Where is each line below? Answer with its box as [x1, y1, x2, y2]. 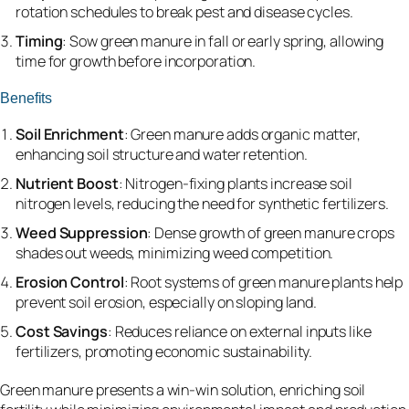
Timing [16, 30, 63, 51]
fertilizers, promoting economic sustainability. [16, 341, 313, 362]
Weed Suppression [16, 222, 148, 243]
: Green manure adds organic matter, [123, 123, 361, 144]
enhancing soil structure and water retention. [16, 143, 308, 164]
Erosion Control [16, 271, 124, 292]
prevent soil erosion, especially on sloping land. [16, 291, 318, 312]
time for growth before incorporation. [16, 50, 257, 71]
